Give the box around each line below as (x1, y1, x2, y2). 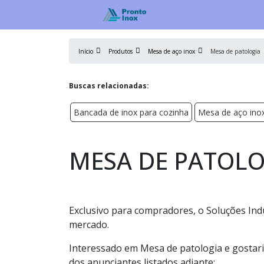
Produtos (108, 47, 133, 55)
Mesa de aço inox (148, 47, 195, 55)
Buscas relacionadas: (69, 81, 149, 91)
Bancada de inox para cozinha (74, 107, 189, 118)
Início (78, 47, 93, 55)
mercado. (69, 218, 109, 231)
